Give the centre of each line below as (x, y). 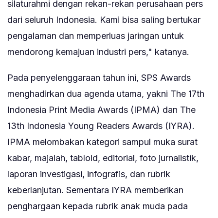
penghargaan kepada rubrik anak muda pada (98, 206)
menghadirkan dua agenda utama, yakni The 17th (106, 94)
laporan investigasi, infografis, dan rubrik (89, 174)
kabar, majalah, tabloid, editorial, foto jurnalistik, (103, 158)
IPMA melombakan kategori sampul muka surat (102, 142)
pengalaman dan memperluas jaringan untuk (96, 36)
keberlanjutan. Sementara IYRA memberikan (95, 190)
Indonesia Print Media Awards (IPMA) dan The (101, 110)
